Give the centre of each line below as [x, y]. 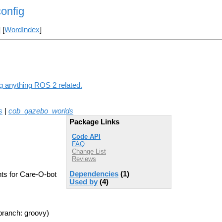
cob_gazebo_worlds [41, 111]
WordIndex [22, 30]
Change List [89, 152]
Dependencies [94, 174]
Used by [83, 182]
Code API [86, 137]
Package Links [94, 122]
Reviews [84, 159]
